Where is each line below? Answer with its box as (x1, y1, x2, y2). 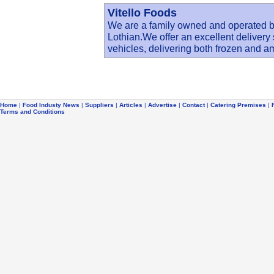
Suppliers (85, 102, 114, 108)
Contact (182, 102, 205, 108)
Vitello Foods (108, 7, 177, 19)
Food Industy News (23, 102, 80, 108)
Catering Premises (210, 102, 266, 108)
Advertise (148, 102, 177, 108)
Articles (119, 102, 143, 108)
